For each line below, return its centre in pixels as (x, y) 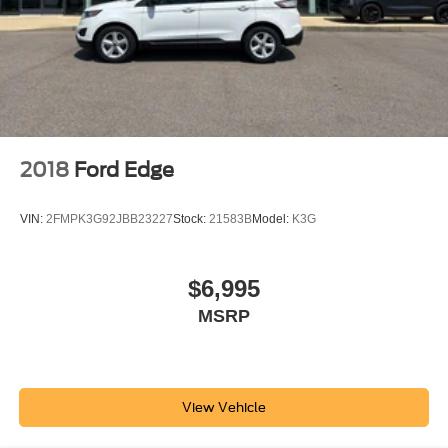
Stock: (191, 219)
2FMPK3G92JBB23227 (109, 219)
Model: (272, 219)
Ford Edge (124, 170)
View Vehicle (224, 408)
